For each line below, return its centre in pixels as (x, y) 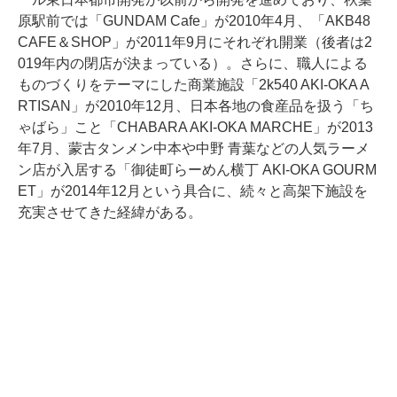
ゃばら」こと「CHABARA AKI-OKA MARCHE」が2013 (195, 128)
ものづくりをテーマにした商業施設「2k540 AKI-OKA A (194, 85)
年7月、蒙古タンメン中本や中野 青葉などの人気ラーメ (194, 149)
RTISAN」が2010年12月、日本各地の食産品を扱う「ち (196, 106)
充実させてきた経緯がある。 (110, 213)
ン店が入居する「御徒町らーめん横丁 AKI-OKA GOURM (197, 170)
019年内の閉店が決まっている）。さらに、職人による (193, 64)
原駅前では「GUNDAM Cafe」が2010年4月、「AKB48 (194, 21)
